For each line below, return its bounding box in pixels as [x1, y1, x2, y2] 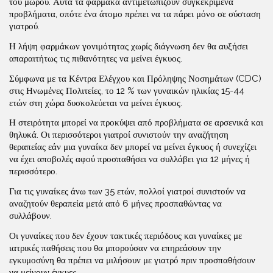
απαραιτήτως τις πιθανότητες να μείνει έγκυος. [9, 52, 182, 64]
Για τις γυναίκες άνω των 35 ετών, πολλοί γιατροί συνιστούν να [9, 186, 246, 197]
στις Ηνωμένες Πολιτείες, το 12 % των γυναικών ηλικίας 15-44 [9, 85, 244, 96]
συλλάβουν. [9, 210, 52, 221]
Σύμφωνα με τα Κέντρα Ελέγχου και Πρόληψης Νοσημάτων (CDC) [9, 73, 261, 84]
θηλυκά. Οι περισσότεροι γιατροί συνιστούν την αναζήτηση [9, 129, 229, 141]
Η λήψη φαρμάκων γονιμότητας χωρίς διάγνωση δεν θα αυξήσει [9, 40, 248, 52]
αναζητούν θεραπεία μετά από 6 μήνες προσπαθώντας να [9, 198, 222, 209]
